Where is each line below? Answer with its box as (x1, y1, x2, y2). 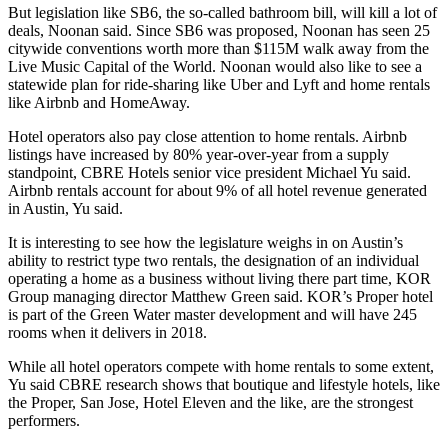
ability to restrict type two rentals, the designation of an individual (8, 252, 419, 269)
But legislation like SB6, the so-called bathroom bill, (8, 4, 341, 21)
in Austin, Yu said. (8, 200, 123, 217)
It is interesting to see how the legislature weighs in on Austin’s (8, 234, 403, 251)
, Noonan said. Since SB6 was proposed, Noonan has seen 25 (40, 22, 430, 39)
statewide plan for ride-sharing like (8, 76, 230, 93)
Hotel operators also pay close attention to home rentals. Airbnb (8, 128, 407, 145)
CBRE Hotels (81, 164, 169, 181)
